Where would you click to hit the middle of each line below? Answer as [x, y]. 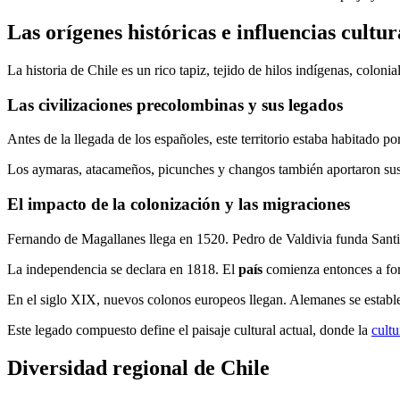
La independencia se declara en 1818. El [123, 269]
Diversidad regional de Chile [138, 367]
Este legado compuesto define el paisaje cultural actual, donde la [189, 329]
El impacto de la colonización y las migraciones [179, 204]
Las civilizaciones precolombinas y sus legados [175, 104]
